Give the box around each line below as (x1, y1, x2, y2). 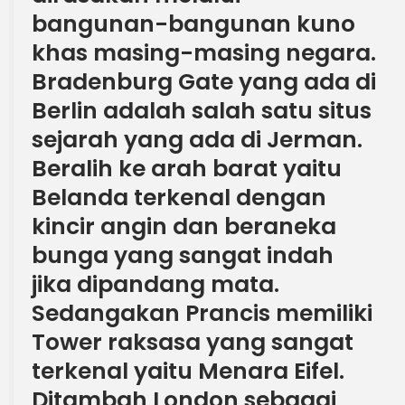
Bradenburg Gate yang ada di (32, 65, 376, 98)
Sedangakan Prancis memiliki (32, 297, 372, 329)
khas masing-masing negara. (32, 36, 376, 69)
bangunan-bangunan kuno (32, 7, 355, 40)
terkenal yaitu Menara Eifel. (32, 354, 344, 387)
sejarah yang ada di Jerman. (32, 123, 363, 155)
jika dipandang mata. (32, 268, 279, 300)
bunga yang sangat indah (32, 239, 334, 271)
